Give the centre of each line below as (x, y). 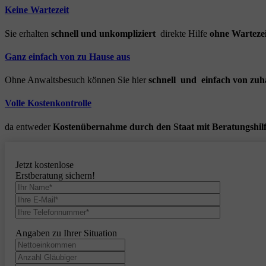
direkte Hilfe (183, 33)
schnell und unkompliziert (103, 33)
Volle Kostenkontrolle (48, 103)
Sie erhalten (28, 33)
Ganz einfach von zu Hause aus (67, 56)
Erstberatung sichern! (55, 175)
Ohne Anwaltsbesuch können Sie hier (77, 80)
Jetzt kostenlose (45, 164)
